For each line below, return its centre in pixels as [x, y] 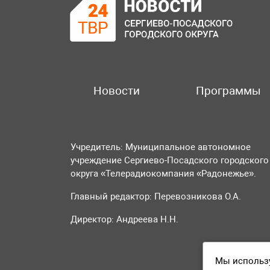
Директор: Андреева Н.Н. [125, 219]
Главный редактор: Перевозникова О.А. [156, 196]
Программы [228, 91]
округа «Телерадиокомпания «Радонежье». [164, 173]
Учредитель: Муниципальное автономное [161, 147]
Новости [117, 91]
